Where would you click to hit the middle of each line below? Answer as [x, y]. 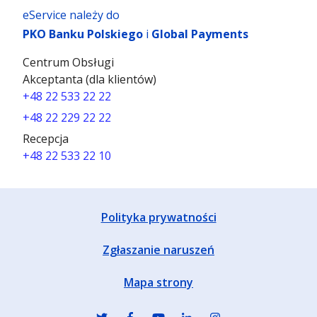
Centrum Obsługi [68, 62]
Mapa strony [158, 283]
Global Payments [200, 34]
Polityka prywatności [158, 218]
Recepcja [46, 138]
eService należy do [71, 15]
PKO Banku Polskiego [83, 34]
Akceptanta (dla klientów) [90, 79]
